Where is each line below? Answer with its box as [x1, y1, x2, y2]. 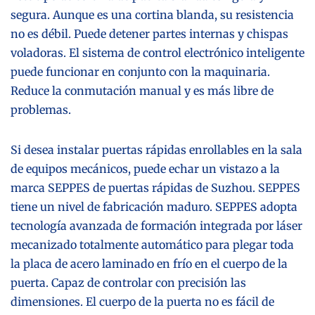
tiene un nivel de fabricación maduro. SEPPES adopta [11, 199, 297, 214]
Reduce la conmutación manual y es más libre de [11, 83, 274, 98]
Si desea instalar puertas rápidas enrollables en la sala [11, 142, 302, 157]
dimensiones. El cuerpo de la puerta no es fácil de [11, 294, 274, 309]
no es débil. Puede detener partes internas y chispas [11, 26, 288, 41]
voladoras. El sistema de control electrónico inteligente [11, 45, 304, 60]
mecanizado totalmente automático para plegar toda [11, 237, 294, 252]
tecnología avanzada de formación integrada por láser [11, 218, 302, 233]
